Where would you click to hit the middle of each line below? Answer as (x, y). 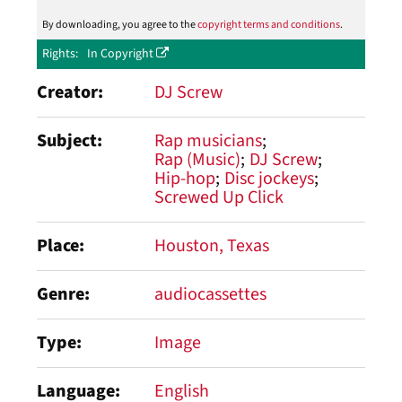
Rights (59, 54)
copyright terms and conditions (269, 25)
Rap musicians (208, 141)
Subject (67, 141)
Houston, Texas (212, 246)
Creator (67, 92)
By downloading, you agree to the (120, 25)
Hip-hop (185, 179)
